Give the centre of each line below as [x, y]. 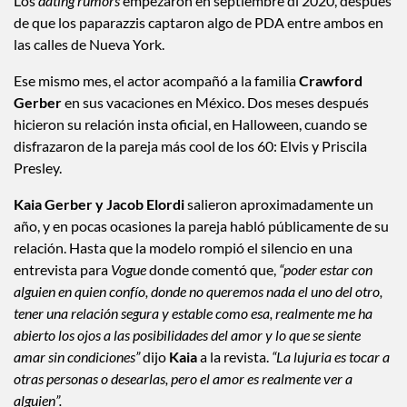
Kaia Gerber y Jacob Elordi [99, 224]
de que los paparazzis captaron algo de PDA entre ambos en [199, 43]
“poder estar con [326, 290]
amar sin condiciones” [77, 377]
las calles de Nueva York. [89, 65]
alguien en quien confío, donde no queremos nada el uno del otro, [198, 312]
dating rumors [79, 21]
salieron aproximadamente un [279, 224]
